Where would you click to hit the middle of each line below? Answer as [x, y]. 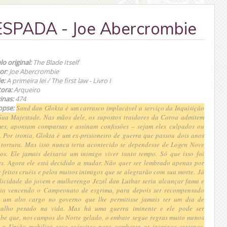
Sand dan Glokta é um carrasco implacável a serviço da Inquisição [110, 108]
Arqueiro [27, 89]
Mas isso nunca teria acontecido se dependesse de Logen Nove [115, 144]
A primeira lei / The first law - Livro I [59, 80]
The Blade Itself [55, 62]
